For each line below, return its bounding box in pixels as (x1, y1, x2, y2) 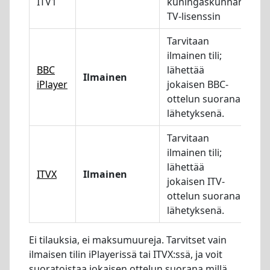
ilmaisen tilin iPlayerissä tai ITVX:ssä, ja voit (29, 247, 222, 261)
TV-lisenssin (167, 9, 221, 23)
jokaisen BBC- (167, 77, 228, 91)
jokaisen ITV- (167, 174, 225, 188)
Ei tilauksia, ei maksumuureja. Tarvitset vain (29, 233, 227, 246)
